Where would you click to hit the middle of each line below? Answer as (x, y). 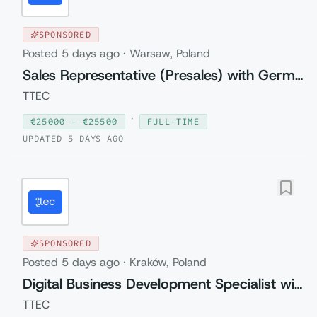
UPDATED (45, 138)
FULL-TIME (173, 121)
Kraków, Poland (168, 262)
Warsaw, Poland (170, 53)
